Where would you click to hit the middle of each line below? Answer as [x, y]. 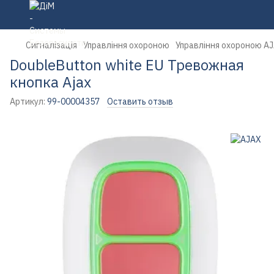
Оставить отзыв [140, 102]
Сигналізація [51, 45]
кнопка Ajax [50, 82]
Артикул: [28, 102]
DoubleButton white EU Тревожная [127, 65]
